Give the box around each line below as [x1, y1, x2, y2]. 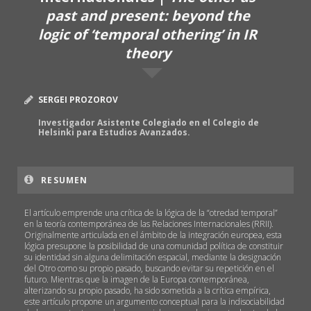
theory [124, 43, 171, 62]
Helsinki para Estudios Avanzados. [38, 126, 190, 138]
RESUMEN [41, 174, 88, 186]
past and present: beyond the [45, 6, 250, 25]
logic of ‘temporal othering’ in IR [38, 24, 258, 44]
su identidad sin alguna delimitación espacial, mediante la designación [24, 251, 281, 263]
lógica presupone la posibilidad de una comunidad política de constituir [24, 239, 283, 252]
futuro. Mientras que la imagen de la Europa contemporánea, [24, 273, 249, 285]
